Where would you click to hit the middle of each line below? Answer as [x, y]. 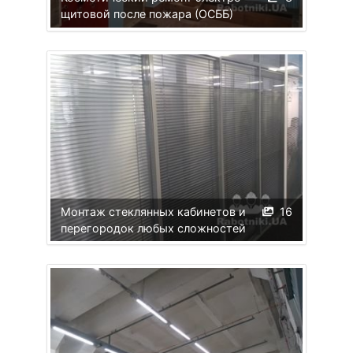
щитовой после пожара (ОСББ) [147, 14]
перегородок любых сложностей [153, 228]
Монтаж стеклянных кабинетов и [153, 211]
